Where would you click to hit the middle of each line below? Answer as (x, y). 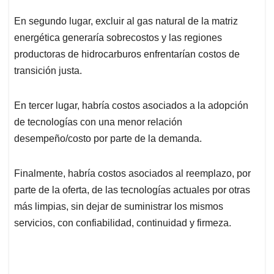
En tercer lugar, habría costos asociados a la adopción (131, 105)
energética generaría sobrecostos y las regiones (118, 37)
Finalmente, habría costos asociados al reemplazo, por (132, 173)
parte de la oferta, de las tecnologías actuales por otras (132, 190)
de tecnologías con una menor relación (98, 122)
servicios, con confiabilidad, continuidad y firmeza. (123, 223)
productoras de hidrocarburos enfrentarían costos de (127, 54)
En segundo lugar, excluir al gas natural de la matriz (126, 21)
